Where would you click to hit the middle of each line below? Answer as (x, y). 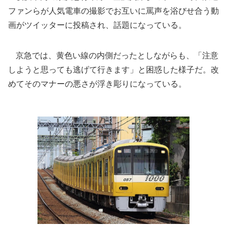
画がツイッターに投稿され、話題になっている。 (97, 25)
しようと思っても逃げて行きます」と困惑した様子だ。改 (113, 69)
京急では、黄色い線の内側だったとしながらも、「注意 (113, 55)
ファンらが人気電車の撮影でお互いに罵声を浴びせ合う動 (113, 11)
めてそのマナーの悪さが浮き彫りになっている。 (97, 84)
